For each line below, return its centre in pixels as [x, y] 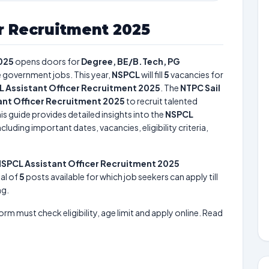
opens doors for [47, 61]
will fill [152, 74]
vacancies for [196, 74]
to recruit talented [161, 101]
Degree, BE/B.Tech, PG [131, 61]
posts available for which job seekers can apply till [121, 177]
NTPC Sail [200, 88]
